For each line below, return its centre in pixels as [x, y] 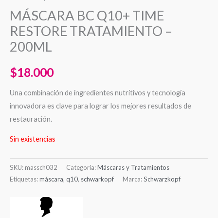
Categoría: [82, 168]
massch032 [41, 168]
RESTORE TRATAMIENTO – [91, 31]
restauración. [31, 119]
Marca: [133, 179]
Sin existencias [33, 139]
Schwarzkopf [162, 179]
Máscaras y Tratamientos [133, 168]
